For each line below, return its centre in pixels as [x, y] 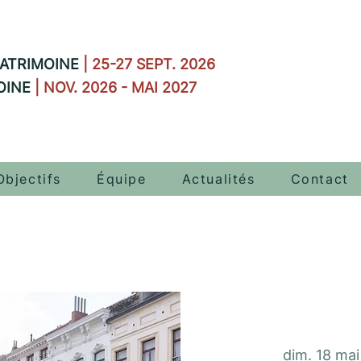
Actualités [218, 179]
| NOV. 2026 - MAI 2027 [116, 87]
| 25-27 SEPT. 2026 [149, 64]
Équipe [122, 179]
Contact [320, 179]
